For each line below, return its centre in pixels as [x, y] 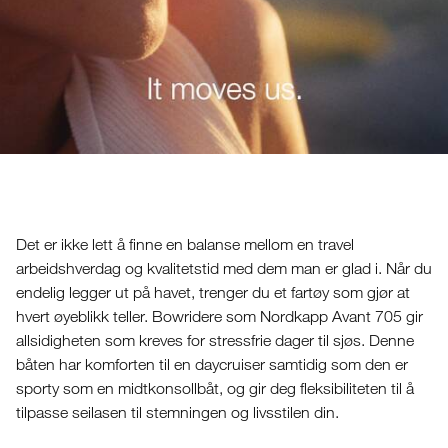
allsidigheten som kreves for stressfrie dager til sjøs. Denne [214, 340]
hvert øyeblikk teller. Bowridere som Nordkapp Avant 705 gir [219, 316]
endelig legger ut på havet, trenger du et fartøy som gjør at [212, 292]
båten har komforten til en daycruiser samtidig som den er [211, 364]
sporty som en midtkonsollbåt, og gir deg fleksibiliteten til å [214, 388]
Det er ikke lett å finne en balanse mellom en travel [184, 244]
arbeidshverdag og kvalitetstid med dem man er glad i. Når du [223, 268]
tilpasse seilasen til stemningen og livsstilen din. [177, 412]
